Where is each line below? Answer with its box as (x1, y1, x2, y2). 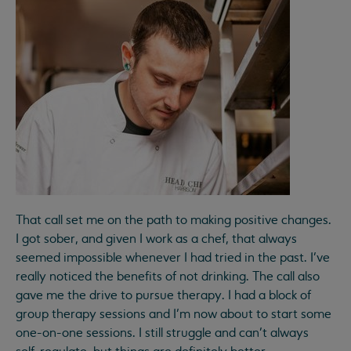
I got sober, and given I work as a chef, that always (16, 230, 297, 247)
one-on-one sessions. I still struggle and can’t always (16, 324, 309, 341)
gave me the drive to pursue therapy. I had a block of (16, 287, 311, 303)
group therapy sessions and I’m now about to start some (16, 306, 331, 322)
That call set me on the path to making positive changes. (16, 212, 331, 228)
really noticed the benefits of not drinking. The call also (16, 268, 320, 284)
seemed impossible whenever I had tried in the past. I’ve (16, 249, 330, 266)
